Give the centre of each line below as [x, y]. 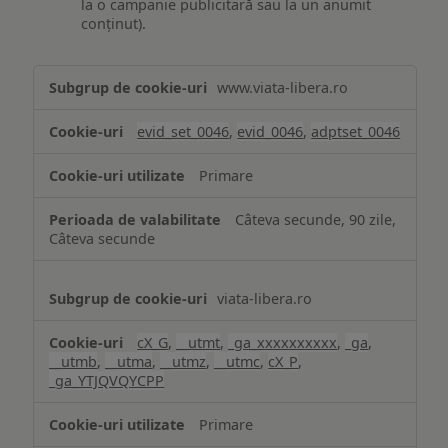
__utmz [183, 361]
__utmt [198, 342]
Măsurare [70, 75]
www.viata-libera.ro [283, 87]
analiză [60, 119]
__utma [129, 361]
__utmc [237, 361]
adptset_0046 [356, 131]
